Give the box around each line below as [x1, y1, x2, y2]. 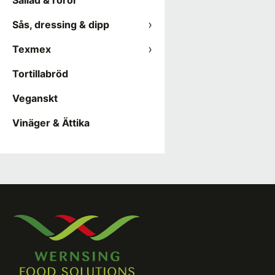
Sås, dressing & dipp [12, 18, 109, 31]
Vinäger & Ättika [12, 117, 90, 129]
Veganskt [12, 92, 58, 104]
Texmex [12, 43, 51, 55]
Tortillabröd [12, 68, 68, 80]
